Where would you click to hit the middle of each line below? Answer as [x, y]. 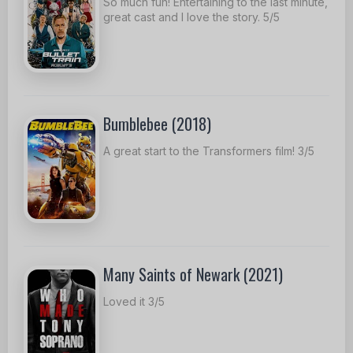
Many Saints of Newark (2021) [193, 274]
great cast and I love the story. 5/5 [191, 17]
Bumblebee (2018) [157, 124]
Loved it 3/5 [134, 301]
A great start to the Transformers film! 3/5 [209, 151]
